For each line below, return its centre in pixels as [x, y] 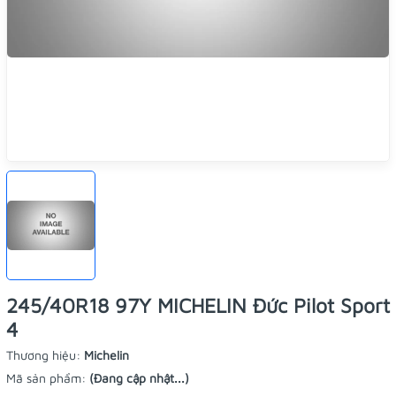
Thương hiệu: [45, 355]
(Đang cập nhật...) [139, 378]
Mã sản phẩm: [48, 378]
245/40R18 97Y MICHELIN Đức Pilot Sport [198, 305]
